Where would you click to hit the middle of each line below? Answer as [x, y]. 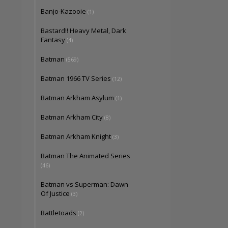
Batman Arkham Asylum [78, 98]
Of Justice [56, 193]
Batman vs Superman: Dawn [84, 184]
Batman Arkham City [73, 117]
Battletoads [59, 213]
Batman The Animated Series [85, 156]
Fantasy [54, 40]
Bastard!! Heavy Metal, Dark [83, 31]
